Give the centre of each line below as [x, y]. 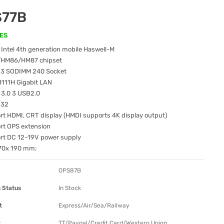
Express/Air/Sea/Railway [94, 206]
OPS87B [70, 171]
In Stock [70, 188]
